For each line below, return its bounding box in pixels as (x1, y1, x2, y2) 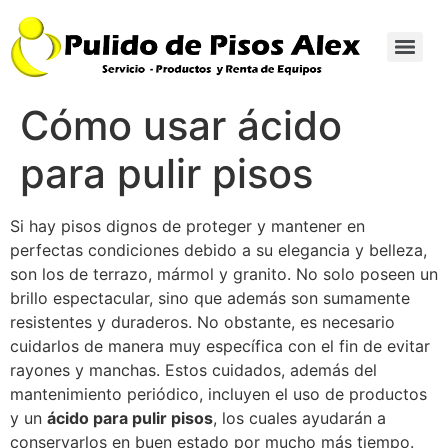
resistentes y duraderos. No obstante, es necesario (10, 311, 395, 332)
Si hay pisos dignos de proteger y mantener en (10, 215, 365, 236)
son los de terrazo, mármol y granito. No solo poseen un (10, 263, 438, 284)
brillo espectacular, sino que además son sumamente (10, 287, 410, 308)
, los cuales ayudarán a (213, 407, 386, 428)
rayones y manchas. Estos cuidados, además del (10, 359, 377, 380)
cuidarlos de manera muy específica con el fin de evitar (10, 335, 430, 356)
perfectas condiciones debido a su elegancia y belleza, (10, 239, 427, 260)
